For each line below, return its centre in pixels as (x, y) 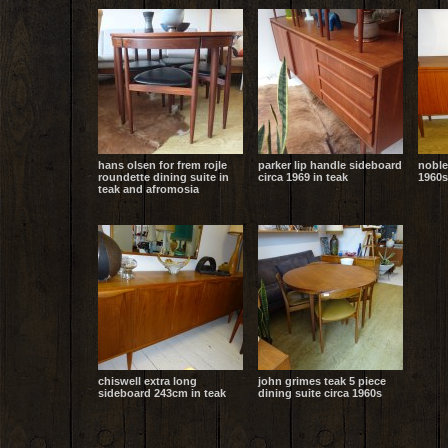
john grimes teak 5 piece (321, 381)
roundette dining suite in (163, 177)
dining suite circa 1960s (319, 393)
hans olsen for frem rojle (162, 165)
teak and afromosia (148, 189)
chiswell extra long (147, 381)
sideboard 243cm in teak (161, 393)
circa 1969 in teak (302, 177)
